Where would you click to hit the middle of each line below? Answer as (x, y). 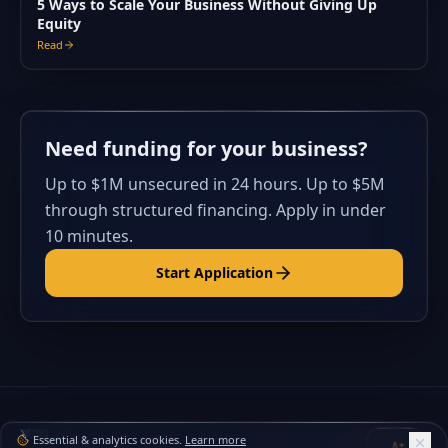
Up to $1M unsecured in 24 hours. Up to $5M (215, 184)
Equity (59, 23)
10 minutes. (89, 236)
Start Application (214, 272)
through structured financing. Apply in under (215, 210)
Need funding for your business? (206, 148)
